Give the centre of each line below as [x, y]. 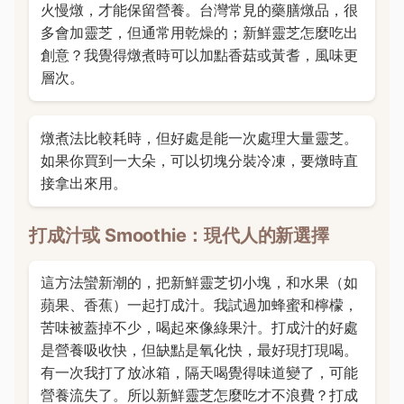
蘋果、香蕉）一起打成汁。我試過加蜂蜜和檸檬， [199, 305]
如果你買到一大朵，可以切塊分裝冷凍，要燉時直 [199, 160]
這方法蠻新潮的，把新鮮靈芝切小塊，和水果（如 [199, 283]
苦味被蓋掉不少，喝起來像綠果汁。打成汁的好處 [199, 328]
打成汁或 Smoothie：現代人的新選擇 [179, 235]
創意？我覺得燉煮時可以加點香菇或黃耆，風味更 [199, 55]
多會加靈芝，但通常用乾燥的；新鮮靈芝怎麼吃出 [199, 33]
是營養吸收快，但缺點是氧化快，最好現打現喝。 [199, 350]
